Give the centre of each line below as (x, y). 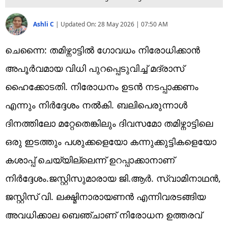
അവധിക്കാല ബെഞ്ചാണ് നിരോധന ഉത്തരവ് (104, 215)
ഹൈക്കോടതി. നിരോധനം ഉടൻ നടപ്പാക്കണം (102, 86)
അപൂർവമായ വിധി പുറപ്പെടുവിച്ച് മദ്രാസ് (95, 68)
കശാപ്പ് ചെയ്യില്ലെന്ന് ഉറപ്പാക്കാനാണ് (90, 160)
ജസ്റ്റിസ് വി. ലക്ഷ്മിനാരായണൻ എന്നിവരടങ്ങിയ (105, 196)
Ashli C (44, 24)
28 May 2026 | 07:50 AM (133, 24)
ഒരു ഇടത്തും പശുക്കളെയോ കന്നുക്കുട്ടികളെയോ (111, 141)
